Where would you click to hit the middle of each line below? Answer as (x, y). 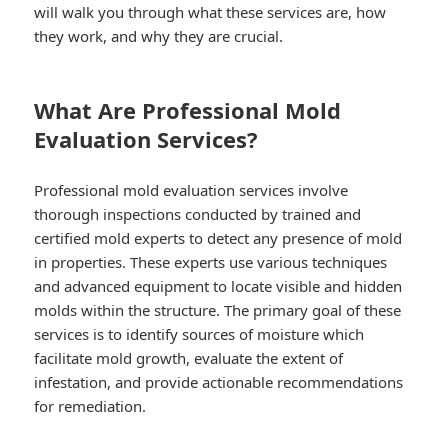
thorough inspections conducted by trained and (198, 214)
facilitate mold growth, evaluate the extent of (189, 358)
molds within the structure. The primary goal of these (218, 310)
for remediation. (90, 406)
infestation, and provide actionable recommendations (219, 382)
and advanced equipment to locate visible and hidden (218, 286)
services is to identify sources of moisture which (199, 334)
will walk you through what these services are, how (210, 12)
